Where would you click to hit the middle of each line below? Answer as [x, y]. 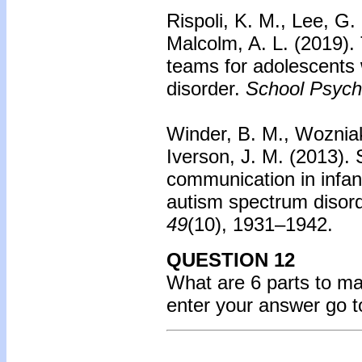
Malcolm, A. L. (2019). [263, 43]
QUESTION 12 [231, 260]
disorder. [203, 88]
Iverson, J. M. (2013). [261, 156]
